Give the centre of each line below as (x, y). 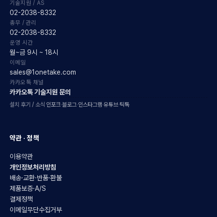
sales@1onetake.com (43, 72)
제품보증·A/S (28, 188)
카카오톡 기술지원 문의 (40, 92)
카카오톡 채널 (27, 82)
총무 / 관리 (23, 23)
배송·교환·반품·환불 (36, 178)
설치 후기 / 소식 (27, 105)
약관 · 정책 (24, 138)
